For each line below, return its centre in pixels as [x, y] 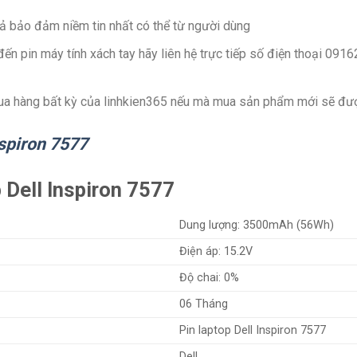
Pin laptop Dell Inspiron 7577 [253, 331]
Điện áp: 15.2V [216, 252]
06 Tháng [204, 304]
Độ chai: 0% [210, 278]
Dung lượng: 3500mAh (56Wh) [257, 226]
